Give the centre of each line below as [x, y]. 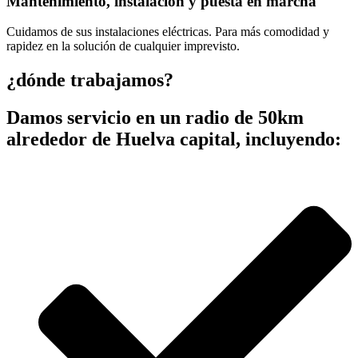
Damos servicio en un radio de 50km [155, 118]
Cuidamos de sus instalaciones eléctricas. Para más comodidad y [168, 32]
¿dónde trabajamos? [90, 80]
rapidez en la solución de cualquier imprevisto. [123, 46]
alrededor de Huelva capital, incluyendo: [174, 139]
